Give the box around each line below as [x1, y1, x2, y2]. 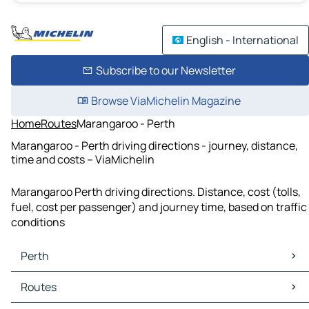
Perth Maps [14, 272, 71, 288]
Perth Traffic [14, 287, 77, 303]
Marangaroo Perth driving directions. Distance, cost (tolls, [11, 184, 301, 200]
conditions [11, 215, 65, 230]
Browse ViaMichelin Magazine [90, 93, 241, 108]
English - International [186, 32, 299, 48]
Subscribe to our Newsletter [95, 63, 236, 78]
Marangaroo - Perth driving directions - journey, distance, [11, 137, 298, 153]
